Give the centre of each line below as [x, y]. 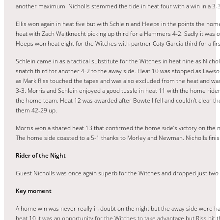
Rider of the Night [41, 155]
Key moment [34, 191]
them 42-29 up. [36, 110]
